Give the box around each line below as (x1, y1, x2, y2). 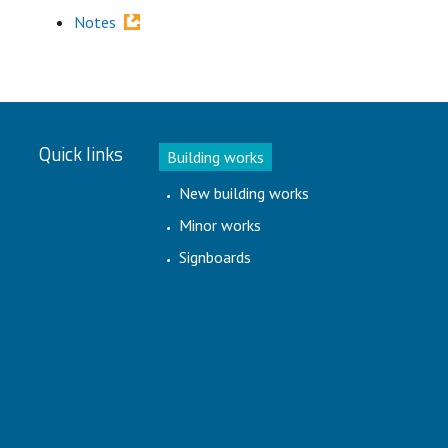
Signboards (179, 247, 252, 267)
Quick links (38, 140, 123, 168)
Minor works (179, 215, 262, 235)
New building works (179, 183, 310, 203)
